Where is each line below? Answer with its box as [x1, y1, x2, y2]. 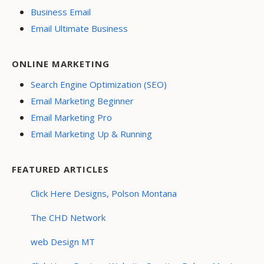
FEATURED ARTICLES [12, 163, 109, 176]
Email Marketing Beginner [31, 95, 134, 107]
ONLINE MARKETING [12, 58, 110, 70]
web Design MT [31, 236, 95, 248]
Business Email [31, 6, 91, 18]
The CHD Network [31, 212, 105, 224]
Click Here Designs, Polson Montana [31, 187, 177, 200]
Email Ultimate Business [31, 22, 128, 35]
